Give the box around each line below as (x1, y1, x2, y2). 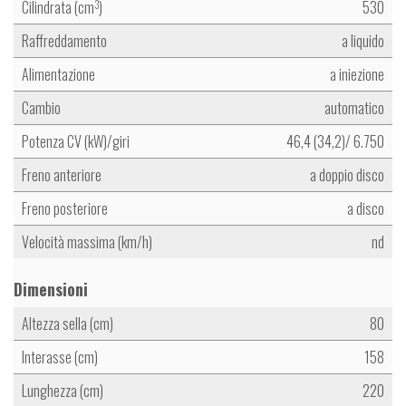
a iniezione (330, 63, 384, 86)
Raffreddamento (22, 30, 107, 53)
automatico (324, 97, 384, 120)
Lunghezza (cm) (22, 380, 103, 402)
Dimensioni (14, 277, 88, 302)
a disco (347, 198, 384, 220)
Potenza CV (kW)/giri (22, 130, 130, 153)
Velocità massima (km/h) (22, 231, 152, 254)
